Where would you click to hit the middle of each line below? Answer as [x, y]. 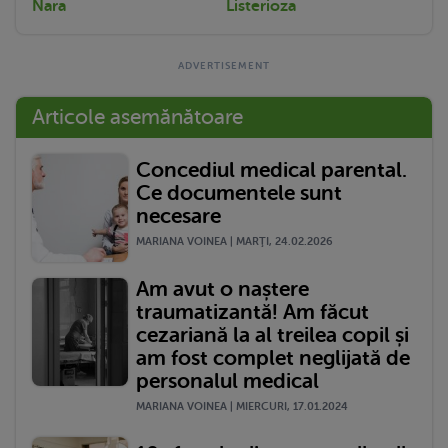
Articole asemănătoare [137, 116]
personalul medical [227, 380]
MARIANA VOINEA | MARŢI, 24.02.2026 [234, 242]
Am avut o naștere [222, 288]
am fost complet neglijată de [273, 357]
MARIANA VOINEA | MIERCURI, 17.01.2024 [242, 406]
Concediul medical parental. [271, 170]
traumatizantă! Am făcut [252, 311]
